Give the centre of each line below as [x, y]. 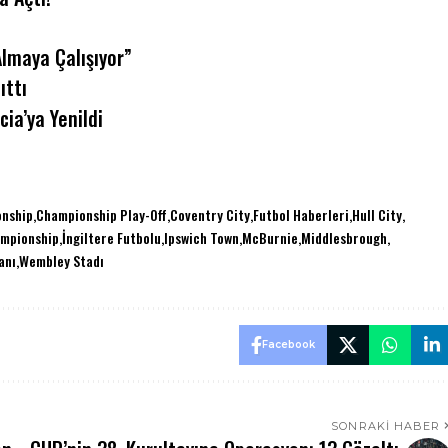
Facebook [288, 344]
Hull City [377, 214]
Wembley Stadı [62, 260]
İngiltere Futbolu [112, 237]
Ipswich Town [202, 237]
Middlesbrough [344, 237]
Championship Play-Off [102, 214]
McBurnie [270, 237]
